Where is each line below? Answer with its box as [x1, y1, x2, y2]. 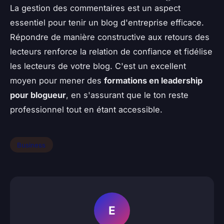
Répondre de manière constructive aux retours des [10, 31, 209, 42]
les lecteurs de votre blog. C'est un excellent [10, 60, 186, 71]
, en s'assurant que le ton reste [66, 89, 188, 100]
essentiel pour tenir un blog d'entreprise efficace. [10, 17, 204, 27]
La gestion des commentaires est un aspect [10, 2, 180, 13]
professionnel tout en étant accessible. [10, 104, 162, 114]
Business [17, 140, 46, 149]
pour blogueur [10, 89, 66, 100]
